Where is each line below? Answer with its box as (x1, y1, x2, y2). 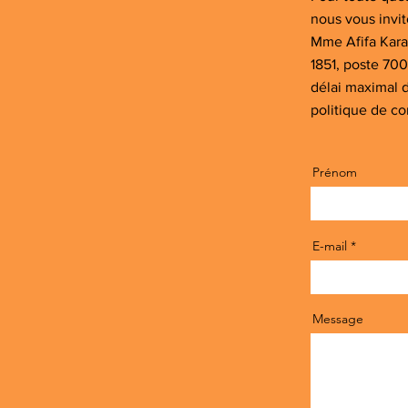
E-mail (312, 238, 347, 254)
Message (312, 311, 363, 327)
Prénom (312, 164, 357, 180)
